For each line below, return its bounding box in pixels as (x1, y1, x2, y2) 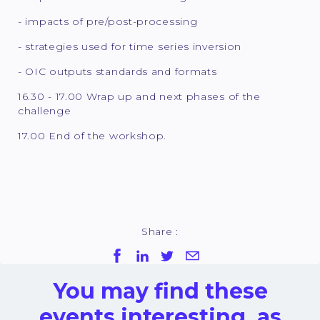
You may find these (52, 278, 268, 305)
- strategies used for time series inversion (18, 40, 242, 54)
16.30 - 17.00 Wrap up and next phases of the (18, 90, 261, 104)
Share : (141, 225, 179, 239)
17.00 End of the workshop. (18, 129, 167, 143)
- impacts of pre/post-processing (18, 15, 198, 29)
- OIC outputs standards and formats (18, 65, 217, 79)
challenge (18, 104, 71, 118)
